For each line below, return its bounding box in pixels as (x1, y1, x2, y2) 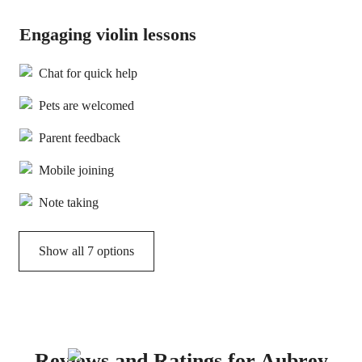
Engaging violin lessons (19, 24, 196, 44)
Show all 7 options (39, 244, 134, 258)
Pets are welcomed (39, 99, 134, 112)
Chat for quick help (39, 66, 137, 80)
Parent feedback (39, 131, 120, 145)
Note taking (39, 196, 99, 209)
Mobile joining (39, 163, 114, 177)
